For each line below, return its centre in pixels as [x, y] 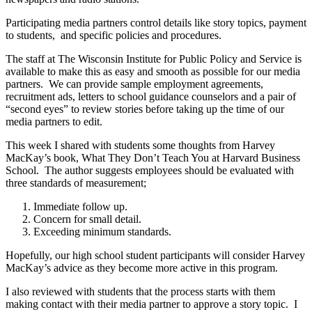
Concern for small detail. [87, 219]
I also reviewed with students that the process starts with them [140, 291]
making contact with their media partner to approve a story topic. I [151, 304]
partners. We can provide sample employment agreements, [134, 84]
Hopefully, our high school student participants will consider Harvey [155, 255]
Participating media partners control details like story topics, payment [156, 22]
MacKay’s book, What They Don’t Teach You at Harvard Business [153, 157]
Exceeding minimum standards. [102, 231]
